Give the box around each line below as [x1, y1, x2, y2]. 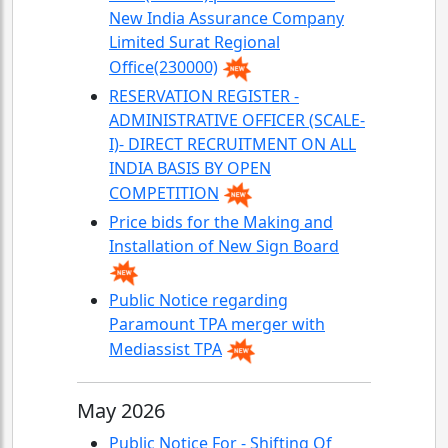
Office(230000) [109, 56, 218, 79]
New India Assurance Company [109, 7, 344, 29]
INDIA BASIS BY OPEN [109, 157, 271, 179]
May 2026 [77, 397, 165, 424]
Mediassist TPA [109, 338, 222, 361]
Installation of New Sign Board [109, 235, 339, 257]
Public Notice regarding [109, 289, 288, 311]
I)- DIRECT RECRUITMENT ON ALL [109, 133, 356, 155]
